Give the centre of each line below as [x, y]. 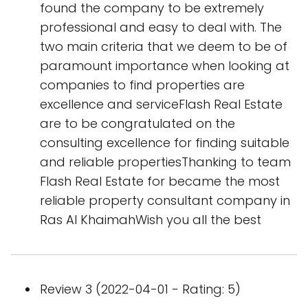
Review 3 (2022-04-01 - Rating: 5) [140, 289]
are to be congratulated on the [137, 123]
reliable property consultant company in [165, 200]
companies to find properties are [142, 85]
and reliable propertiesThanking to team [165, 162]
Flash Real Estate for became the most [160, 181]
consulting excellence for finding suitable [165, 143]
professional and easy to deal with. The [161, 27]
